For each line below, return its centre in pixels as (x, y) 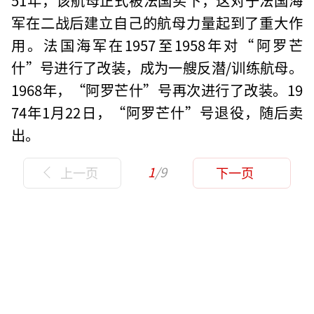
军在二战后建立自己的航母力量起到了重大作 (157, 22)
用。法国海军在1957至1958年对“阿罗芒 (157, 45)
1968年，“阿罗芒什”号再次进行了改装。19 (157, 89)
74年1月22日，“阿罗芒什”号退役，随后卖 (157, 112)
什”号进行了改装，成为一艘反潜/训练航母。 (157, 67)
